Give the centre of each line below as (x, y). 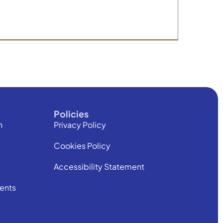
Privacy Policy (80, 125)
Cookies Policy (82, 146)
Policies (71, 114)
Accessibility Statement (99, 167)
